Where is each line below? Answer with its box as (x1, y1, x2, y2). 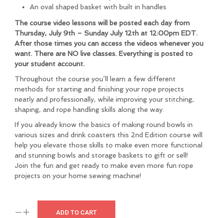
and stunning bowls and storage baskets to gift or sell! (15, 151, 190, 159)
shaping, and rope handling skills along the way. (15, 105, 164, 113)
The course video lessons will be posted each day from (15, 18, 190, 27)
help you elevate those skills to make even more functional (15, 141, 202, 149)
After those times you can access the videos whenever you (15, 39, 203, 47)
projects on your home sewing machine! (15, 171, 142, 180)
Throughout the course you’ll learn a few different (15, 74, 176, 83)
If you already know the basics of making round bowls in (15, 120, 193, 128)
